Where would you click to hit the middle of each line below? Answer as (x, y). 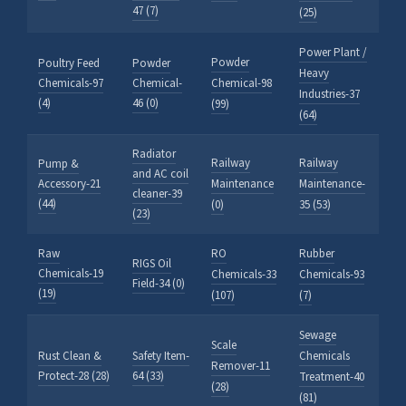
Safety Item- (161, 356)
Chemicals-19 (71, 273)
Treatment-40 (332, 377)
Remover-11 (241, 366)
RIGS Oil (152, 263)
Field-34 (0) (159, 283)
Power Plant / (333, 52)
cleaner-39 (157, 193)
